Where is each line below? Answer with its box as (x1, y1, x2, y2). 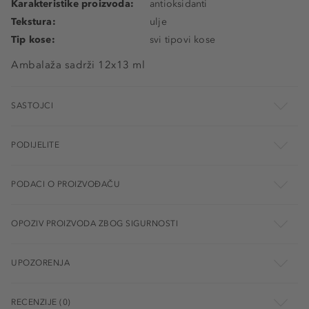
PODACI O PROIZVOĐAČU (11, 179, 120, 189)
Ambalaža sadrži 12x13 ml (11, 59, 145, 71)
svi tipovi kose (150, 34, 215, 46)
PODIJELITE (11, 140, 59, 150)
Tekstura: (11, 16, 56, 28)
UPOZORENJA (11, 258, 70, 268)
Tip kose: (11, 34, 55, 46)
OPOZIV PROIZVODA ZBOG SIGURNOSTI (11, 219, 178, 228)
